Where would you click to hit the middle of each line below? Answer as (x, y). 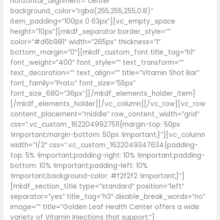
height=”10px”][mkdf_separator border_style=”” (91, 31)
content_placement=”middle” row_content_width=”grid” (105, 114)
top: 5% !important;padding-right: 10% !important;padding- (108, 155)
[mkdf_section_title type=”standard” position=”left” (97, 186)
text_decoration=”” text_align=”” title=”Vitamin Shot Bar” (105, 73)
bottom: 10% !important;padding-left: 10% (79, 165)
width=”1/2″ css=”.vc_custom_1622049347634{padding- (104, 145)
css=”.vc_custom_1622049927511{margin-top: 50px (96, 124)
